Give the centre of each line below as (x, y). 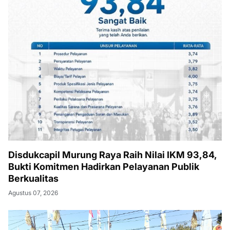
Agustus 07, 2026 (33, 193)
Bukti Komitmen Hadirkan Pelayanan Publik (104, 167)
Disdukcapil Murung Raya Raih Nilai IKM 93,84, (113, 155)
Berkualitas (33, 179)
